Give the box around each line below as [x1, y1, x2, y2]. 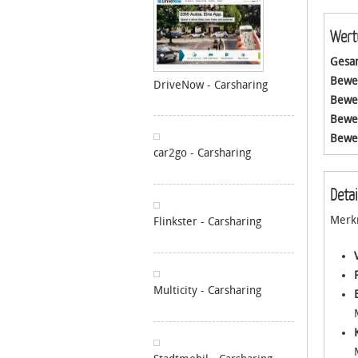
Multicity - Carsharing [153, 284, 261, 297]
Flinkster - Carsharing [153, 215, 261, 229]
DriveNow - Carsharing [153, 78, 268, 92]
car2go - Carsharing [153, 146, 251, 160]
